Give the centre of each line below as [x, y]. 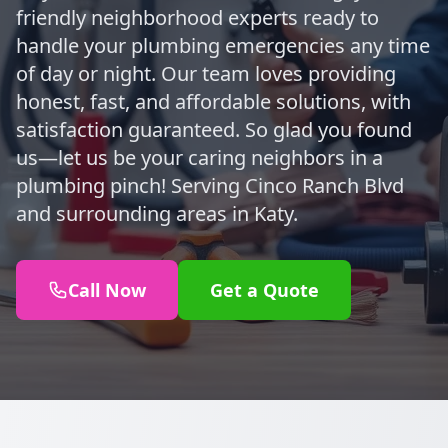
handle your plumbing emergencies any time [223, 45]
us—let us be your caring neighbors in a [199, 157]
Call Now [107, 290]
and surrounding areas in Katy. [157, 213]
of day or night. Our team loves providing [206, 73]
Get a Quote [264, 290]
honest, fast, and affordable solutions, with [213, 101]
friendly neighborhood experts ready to [197, 17]
